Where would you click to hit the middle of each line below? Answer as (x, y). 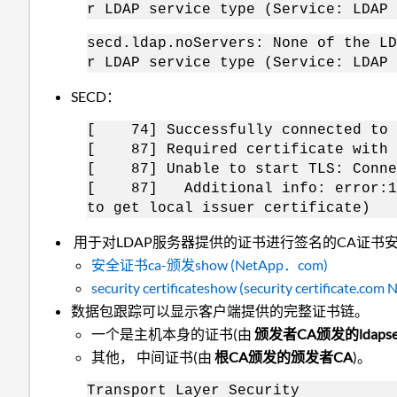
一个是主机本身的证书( (164, 333)
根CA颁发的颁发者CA (283, 356)
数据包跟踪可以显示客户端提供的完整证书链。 (220, 310)
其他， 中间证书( (144, 356)
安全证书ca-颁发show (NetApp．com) (209, 264)
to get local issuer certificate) (229, 208)
